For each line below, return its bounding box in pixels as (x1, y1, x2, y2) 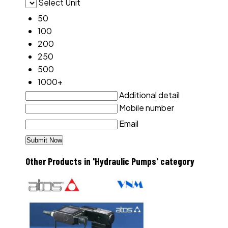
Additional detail (119, 89, 180, 100)
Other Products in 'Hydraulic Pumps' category (25, 155, 194, 167)
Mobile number (119, 102, 174, 113)
